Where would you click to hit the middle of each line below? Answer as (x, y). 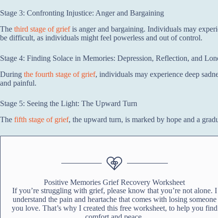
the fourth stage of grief (60, 74)
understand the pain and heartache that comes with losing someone (114, 199)
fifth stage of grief (41, 119)
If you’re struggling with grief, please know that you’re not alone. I (114, 190)
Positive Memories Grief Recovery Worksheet (115, 182)
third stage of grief (42, 29)
